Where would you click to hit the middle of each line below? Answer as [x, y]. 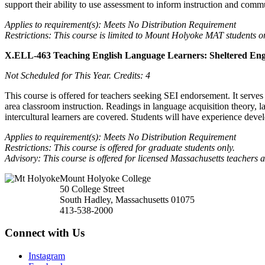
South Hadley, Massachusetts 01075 [127, 199]
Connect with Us [45, 233]
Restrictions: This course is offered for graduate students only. [120, 147]
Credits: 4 [132, 75]
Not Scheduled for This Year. [59, 75]
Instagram [47, 256]
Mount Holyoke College [105, 178]
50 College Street [92, 189]
